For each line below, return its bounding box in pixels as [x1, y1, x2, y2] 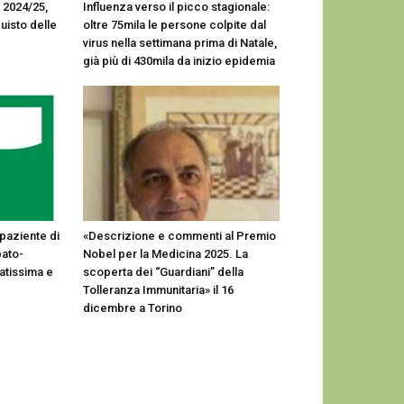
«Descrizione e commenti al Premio [83, 229, 276, 243]
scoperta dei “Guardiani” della [83, 265, 243, 279]
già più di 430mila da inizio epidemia [83, 54, 275, 68]
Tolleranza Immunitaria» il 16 [83, 283, 234, 297]
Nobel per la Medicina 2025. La [83, 247, 248, 261]
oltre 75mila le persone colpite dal [83, 18, 266, 32]
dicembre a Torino [83, 301, 182, 315]
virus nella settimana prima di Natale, [83, 36, 277, 50]
